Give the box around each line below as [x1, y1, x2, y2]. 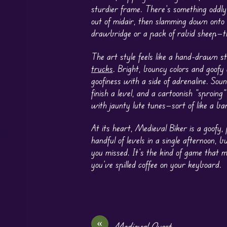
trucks [91, 62, 113, 74]
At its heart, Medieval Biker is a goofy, [91, 122, 226, 134]
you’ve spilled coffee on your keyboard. [91, 159, 221, 170]
